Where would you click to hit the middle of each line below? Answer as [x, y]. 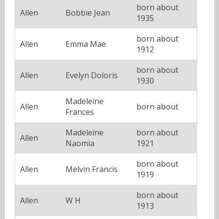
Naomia [80, 143]
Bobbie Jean [88, 12]
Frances [80, 112]
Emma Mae [86, 44]
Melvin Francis [92, 169]
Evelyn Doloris [92, 75]
